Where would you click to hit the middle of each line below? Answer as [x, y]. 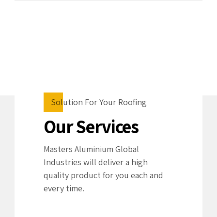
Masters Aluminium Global [91, 149]
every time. [64, 188]
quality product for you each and [103, 175]
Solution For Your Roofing [99, 102]
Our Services [91, 127]
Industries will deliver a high [96, 162]
